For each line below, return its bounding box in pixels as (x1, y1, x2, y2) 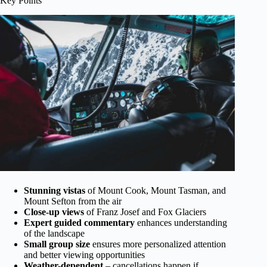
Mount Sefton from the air (24, 196, 122, 207)
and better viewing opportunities (24, 250, 145, 260)
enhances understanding (135, 218, 227, 228)
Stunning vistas (24, 185, 85, 196)
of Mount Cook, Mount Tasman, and (85, 185, 226, 196)
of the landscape (24, 228, 85, 239)
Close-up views (24, 207, 84, 218)
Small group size (24, 239, 90, 250)
